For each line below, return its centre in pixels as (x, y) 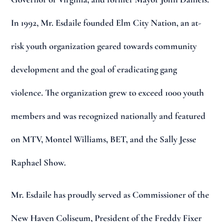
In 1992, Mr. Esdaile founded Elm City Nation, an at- (106, 23)
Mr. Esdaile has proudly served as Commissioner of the (110, 194)
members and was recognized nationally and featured (109, 116)
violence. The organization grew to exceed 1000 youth (108, 93)
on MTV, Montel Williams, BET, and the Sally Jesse (104, 139)
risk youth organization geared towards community (104, 46)
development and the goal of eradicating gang (94, 70)
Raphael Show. (39, 163)
